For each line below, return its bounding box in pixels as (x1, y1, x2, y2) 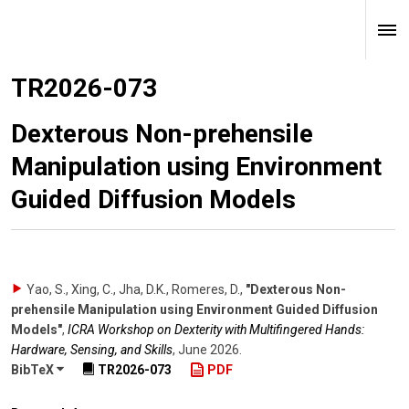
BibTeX (11, 362, 57, 378)
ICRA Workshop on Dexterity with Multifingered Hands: (68, 322, 364, 337)
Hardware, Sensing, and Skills (11, 342, 173, 357)
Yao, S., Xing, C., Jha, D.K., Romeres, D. (26, 282, 240, 297)
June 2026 (178, 342, 239, 357)
